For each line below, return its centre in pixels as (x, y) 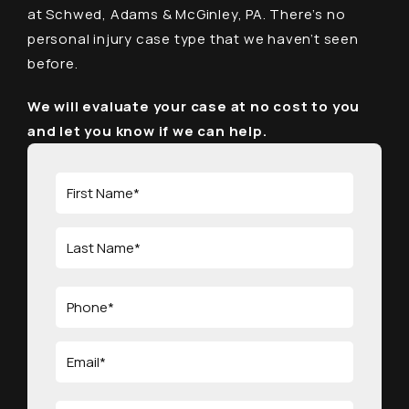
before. (53, 64)
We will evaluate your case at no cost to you (194, 107)
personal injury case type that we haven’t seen (193, 39)
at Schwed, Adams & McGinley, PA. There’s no (187, 15)
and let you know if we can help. (147, 131)
